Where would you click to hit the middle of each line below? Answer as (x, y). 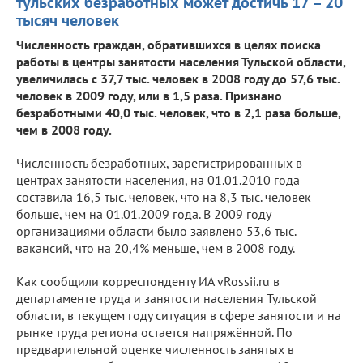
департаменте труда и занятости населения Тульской (167, 298)
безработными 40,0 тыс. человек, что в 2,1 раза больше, (178, 112)
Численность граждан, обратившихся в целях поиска (169, 44)
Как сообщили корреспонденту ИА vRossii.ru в (148, 281)
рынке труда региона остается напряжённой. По (154, 332)
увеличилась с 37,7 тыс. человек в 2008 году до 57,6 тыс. (178, 78)
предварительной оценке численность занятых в (155, 349)
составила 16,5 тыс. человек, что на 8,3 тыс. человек (164, 196)
